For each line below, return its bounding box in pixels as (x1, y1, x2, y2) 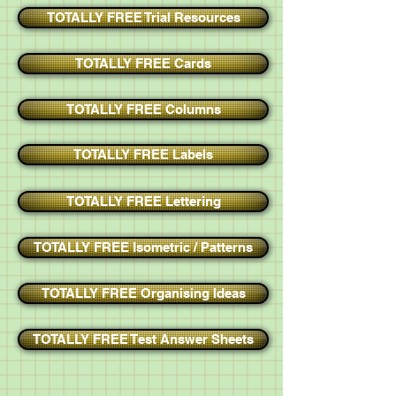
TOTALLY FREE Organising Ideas (41, 286, 246, 301)
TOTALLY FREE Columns (65, 102, 221, 117)
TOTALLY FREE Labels (73, 147, 213, 162)
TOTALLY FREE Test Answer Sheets (33, 331, 254, 346)
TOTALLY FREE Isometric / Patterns (34, 240, 253, 255)
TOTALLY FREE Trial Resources (46, 10, 240, 25)
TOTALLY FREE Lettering (65, 194, 221, 209)
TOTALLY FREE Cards (75, 56, 211, 71)
